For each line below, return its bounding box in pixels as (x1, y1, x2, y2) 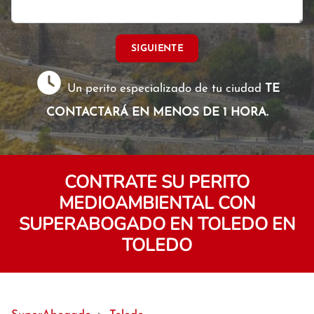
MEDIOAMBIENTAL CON (58, 191, 256, 215)
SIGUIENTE (131, 43, 183, 53)
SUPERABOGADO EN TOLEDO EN (18, 212, 296, 236)
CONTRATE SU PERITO (64, 170, 250, 194)
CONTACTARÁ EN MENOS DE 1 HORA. (46, 107, 268, 118)
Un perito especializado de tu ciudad (64, 83, 266, 95)
